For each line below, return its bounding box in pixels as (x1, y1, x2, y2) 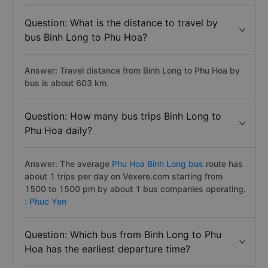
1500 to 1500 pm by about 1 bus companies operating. (25, 184, 246, 194)
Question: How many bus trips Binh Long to (25, 110, 221, 122)
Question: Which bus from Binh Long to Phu (25, 229, 221, 240)
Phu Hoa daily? (25, 124, 92, 136)
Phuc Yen (29, 196, 66, 206)
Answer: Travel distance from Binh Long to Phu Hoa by (25, 65, 240, 75)
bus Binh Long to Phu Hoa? (25, 31, 147, 43)
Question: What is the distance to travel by (25, 17, 218, 29)
